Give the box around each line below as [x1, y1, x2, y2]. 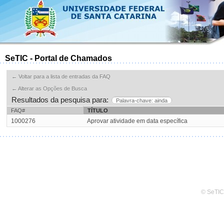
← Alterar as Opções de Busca [11, 85, 87, 91]
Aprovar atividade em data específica [87, 117, 187, 124]
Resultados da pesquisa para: [11, 95, 108, 104]
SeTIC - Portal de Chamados [5, 54, 112, 62]
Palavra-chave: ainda [116, 97, 167, 103]
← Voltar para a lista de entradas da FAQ [11, 73, 110, 79]
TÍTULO [87, 107, 108, 113]
